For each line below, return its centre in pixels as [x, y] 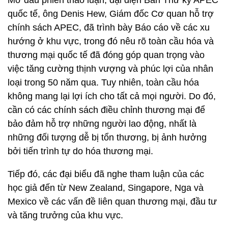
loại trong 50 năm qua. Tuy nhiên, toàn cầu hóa [103, 82]
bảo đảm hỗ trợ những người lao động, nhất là [102, 124]
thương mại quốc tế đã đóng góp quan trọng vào [106, 55]
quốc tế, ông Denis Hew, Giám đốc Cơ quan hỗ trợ [111, 14]
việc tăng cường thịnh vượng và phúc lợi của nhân [110, 69]
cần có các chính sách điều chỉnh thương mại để [106, 110]
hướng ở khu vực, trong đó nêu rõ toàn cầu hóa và [111, 41]
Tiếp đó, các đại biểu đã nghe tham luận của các [106, 174]
